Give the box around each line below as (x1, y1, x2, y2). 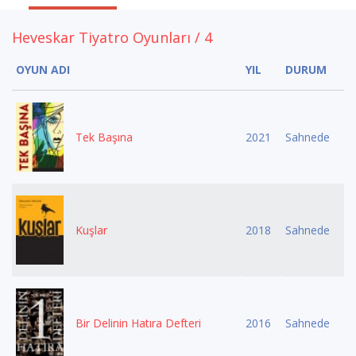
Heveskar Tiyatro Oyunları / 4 (12, 28, 212, 48)
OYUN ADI (16, 62, 70, 78)
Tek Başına (75, 130, 133, 145)
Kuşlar (75, 222, 107, 238)
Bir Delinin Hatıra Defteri (75, 315, 201, 331)
